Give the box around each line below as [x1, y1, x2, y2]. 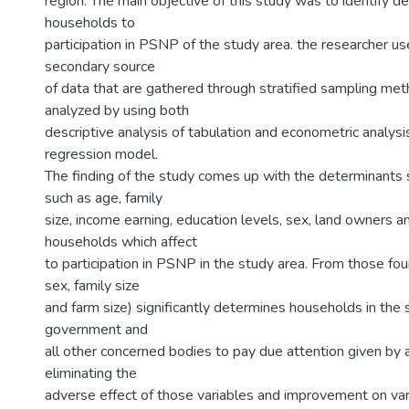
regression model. [45, 144, 158, 164]
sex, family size [45, 276, 140, 296]
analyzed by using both [45, 100, 189, 121]
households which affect [45, 232, 197, 252]
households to [45, 13, 135, 33]
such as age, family [45, 188, 163, 208]
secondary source [45, 57, 155, 77]
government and [45, 320, 148, 340]
